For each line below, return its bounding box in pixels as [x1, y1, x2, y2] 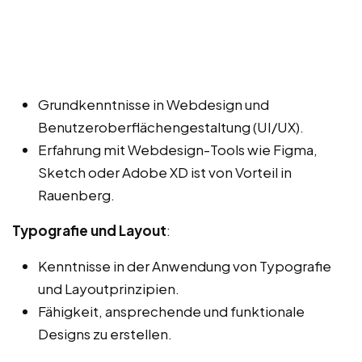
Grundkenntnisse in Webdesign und [38, 95, 269, 113]
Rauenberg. [38, 185, 115, 204]
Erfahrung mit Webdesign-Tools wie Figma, [38, 140, 318, 158]
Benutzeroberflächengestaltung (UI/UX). [38, 117, 304, 136]
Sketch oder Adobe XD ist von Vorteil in [38, 162, 292, 181]
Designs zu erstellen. [38, 324, 172, 343]
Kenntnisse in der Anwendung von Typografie [38, 256, 331, 275]
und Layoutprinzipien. [38, 279, 179, 297]
